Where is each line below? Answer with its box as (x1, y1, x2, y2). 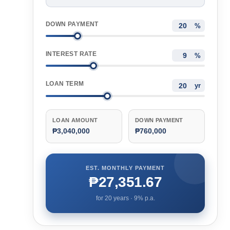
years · (111, 194, 134, 202)
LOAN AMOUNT (52, 117, 98, 123)
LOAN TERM (46, 80, 84, 88)
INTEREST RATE (46, 50, 97, 58)
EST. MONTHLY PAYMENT (86, 164, 165, 171)
